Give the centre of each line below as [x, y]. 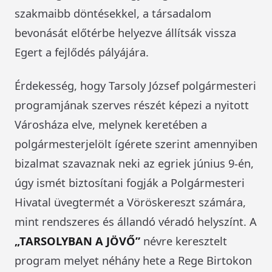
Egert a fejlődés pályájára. [82, 52]
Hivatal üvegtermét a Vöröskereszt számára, [130, 202]
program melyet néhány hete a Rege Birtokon [133, 260]
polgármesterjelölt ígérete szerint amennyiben [136, 143]
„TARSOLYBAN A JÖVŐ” [77, 240]
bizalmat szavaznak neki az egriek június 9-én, [134, 163]
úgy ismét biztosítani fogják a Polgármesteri [130, 182]
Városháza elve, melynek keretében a [111, 124]
